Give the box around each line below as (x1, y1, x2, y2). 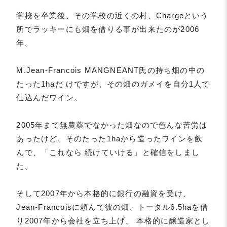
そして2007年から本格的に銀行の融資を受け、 (16, 189, 192, 198)
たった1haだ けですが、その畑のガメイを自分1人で (16, 80, 210, 89)
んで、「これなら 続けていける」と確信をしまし (16, 148, 200, 157)
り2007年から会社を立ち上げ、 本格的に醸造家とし (16, 216, 210, 225)
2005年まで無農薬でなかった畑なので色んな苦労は (16, 121, 208, 130)
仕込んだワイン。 (16, 93, 83, 102)
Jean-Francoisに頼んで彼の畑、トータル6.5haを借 (16, 203, 208, 212)
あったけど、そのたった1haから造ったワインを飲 (16, 134, 203, 143)
